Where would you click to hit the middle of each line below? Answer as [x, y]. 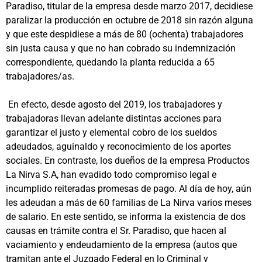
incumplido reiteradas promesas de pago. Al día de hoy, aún [129, 188]
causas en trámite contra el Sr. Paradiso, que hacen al [116, 230]
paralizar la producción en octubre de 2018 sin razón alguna [130, 20]
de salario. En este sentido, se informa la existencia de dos [126, 216]
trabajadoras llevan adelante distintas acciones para [114, 118]
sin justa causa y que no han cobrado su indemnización [121, 48]
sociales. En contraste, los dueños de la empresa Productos [128, 160]
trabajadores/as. [40, 76]
